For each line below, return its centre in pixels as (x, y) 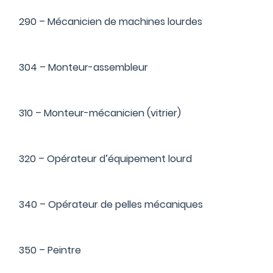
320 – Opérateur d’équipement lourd (105, 159)
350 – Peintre (50, 250)
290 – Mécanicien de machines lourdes (111, 22)
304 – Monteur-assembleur (83, 67)
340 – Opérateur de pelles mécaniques (111, 204)
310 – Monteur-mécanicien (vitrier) (100, 113)
